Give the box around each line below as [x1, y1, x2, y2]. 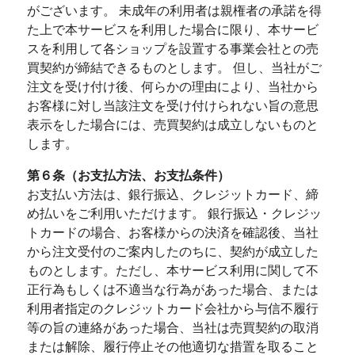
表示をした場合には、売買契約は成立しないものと [26, 118, 319, 132]
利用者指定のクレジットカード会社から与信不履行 [26, 302, 319, 315]
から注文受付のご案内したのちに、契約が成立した [26, 245, 319, 258]
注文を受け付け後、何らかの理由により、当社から [26, 80, 319, 94]
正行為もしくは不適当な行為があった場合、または [26, 283, 319, 296]
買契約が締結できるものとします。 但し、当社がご [26, 61, 322, 74]
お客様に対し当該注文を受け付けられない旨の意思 [26, 99, 319, 113]
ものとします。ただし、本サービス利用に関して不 [26, 264, 319, 277]
